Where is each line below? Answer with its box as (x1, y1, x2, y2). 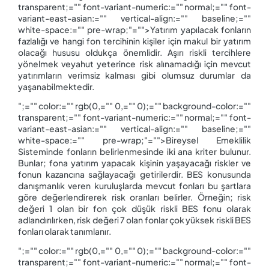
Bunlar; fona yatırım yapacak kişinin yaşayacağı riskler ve (18, 157, 251, 168)
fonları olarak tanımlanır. (18, 225, 111, 237)
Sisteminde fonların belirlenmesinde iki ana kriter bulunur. (18, 145, 251, 157)
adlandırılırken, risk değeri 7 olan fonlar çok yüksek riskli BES (18, 214, 251, 225)
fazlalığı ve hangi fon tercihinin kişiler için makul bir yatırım (18, 35, 251, 46)
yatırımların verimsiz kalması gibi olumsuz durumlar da (18, 69, 251, 80)
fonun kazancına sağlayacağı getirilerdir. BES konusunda (18, 168, 251, 180)
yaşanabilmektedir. (18, 80, 94, 92)
